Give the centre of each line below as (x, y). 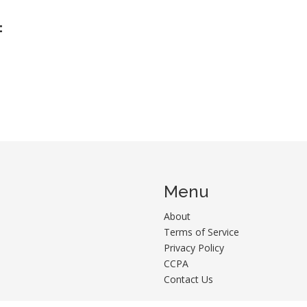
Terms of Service (201, 232)
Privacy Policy (194, 247)
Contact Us (188, 279)
